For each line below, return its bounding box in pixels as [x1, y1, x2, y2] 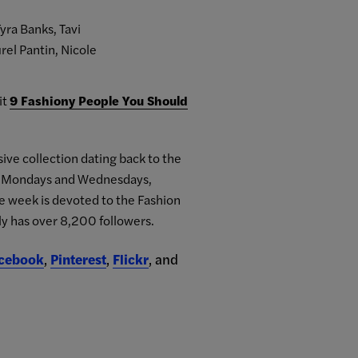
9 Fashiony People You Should [10, 91, 188, 110]
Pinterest [50, 249, 106, 269]
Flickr [113, 249, 149, 269]
